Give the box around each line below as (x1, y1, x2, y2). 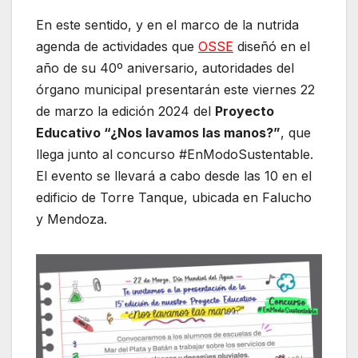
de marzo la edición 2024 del (36, 103, 215, 120)
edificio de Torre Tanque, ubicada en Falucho (36, 189, 312, 206)
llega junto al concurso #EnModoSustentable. (36, 146, 313, 163)
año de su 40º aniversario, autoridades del (36, 60, 294, 77)
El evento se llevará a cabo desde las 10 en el (36, 168, 312, 185)
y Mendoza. (36, 211, 107, 228)
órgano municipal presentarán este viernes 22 (36, 82, 315, 98)
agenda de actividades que (36, 38, 198, 55)
